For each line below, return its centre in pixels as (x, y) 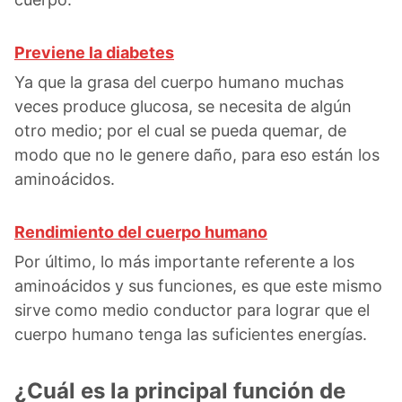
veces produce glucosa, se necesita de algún (183, 106)
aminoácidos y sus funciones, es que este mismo (198, 285)
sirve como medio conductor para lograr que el (192, 310)
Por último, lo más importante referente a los (184, 261)
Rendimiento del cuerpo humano (141, 232)
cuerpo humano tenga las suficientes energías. (191, 334)
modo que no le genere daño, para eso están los (197, 154)
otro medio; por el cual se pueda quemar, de (180, 130)
